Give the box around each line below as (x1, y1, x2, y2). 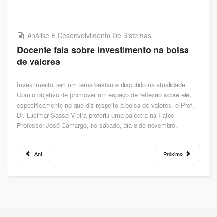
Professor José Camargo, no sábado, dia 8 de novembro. (17, 121, 177, 130)
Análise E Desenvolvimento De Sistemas (27, 31, 151, 40)
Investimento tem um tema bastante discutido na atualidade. (17, 80, 187, 89)
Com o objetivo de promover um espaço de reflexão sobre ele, (17, 90, 191, 99)
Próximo (163, 150, 183, 157)
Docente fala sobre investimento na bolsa (17, 44, 189, 56)
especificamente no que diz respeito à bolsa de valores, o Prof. (17, 100, 194, 109)
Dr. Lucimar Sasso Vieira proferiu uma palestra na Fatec (17, 110, 174, 120)
